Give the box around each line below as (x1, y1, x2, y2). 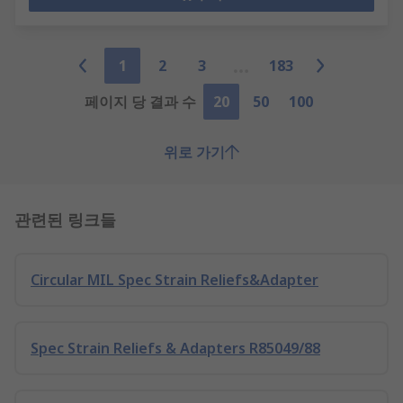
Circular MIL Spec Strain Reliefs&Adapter (31, 270, 318, 290)
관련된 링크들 (14, 207, 116, 230)
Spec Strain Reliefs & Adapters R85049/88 (31, 338, 320, 358)
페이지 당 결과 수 (85, 92, 196, 112)
